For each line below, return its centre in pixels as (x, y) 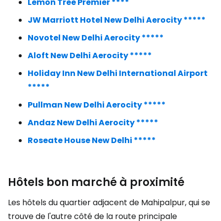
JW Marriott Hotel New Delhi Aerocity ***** (117, 20)
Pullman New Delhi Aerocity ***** (97, 105)
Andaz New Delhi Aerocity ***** (93, 123)
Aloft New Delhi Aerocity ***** (90, 55)
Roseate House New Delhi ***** (92, 140)
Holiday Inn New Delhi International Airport (118, 73)
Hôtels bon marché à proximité (96, 182)
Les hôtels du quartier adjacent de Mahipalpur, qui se (109, 203)
